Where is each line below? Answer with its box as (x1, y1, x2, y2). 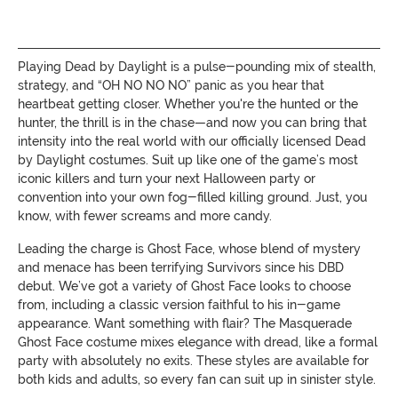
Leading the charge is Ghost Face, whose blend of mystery (18, 241, 361, 256)
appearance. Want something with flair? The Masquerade (18, 315, 352, 330)
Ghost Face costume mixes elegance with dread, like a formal (18, 334, 378, 349)
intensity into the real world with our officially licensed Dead (18, 133, 366, 148)
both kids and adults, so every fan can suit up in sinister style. (18, 371, 376, 386)
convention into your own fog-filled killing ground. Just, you (18, 189, 367, 204)
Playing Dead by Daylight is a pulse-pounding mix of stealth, (18, 59, 376, 74)
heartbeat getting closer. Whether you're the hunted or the (18, 96, 358, 111)
